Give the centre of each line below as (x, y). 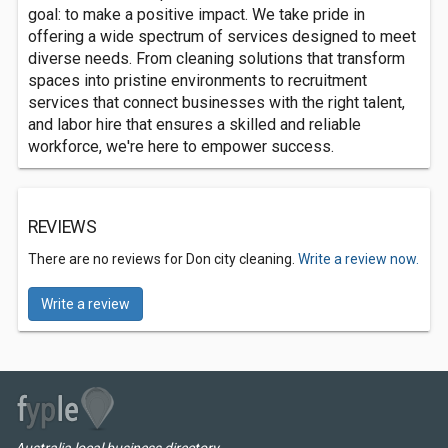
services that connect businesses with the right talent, (216, 102)
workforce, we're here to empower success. (181, 146)
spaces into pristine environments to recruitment (197, 80)
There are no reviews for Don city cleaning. (163, 259)
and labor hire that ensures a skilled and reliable (194, 124)
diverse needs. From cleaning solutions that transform (216, 58)
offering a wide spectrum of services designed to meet (222, 36)
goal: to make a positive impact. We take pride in (196, 14)
